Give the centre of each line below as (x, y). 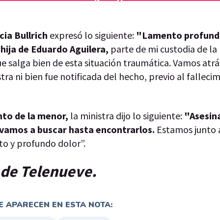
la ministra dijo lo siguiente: (127, 115)
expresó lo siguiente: (92, 35)
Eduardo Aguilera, (71, 49)
